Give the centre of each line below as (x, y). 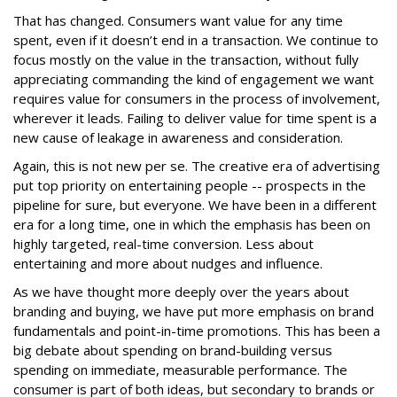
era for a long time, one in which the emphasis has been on (192, 224)
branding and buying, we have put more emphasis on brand (194, 311)
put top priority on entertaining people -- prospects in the (190, 185)
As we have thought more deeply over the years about (181, 292)
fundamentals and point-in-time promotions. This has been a (197, 331)
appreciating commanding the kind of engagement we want (194, 79)
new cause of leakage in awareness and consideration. (178, 137)
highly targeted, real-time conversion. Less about (163, 244)
